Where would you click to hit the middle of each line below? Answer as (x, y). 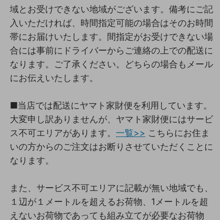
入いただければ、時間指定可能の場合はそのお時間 (111, 23)
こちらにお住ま (178, 133)
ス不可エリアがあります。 (63, 133)
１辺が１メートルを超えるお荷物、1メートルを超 (109, 201)
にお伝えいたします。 (54, 78)
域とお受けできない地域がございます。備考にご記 (111, 9)
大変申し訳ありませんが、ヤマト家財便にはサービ (111, 119)
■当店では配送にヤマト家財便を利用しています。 (111, 105)
